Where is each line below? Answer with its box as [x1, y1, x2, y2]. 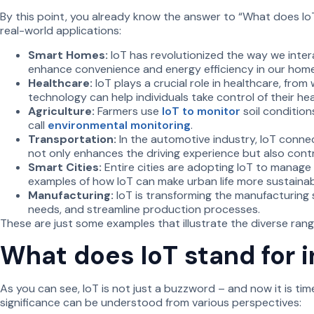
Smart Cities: [28, 159, 104, 175]
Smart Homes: [28, 47, 108, 62]
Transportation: [28, 131, 116, 146]
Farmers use [95, 103, 162, 118]
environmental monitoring [48, 117, 191, 132]
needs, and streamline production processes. [28, 201, 260, 217]
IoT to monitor [162, 103, 240, 118]
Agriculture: [28, 103, 95, 118]
